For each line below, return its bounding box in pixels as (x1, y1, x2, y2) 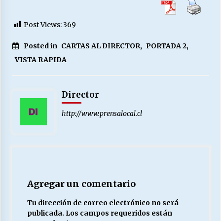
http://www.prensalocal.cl (61, 109, 142, 118)
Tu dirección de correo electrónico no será (27, 198, 179, 208)
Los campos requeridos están (65, 209, 172, 218)
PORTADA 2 (146, 41, 186, 51)
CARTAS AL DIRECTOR (61, 41, 140, 51)
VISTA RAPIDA (14, 55, 67, 65)
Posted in (23, 41, 59, 51)
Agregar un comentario (27, 178, 136, 190)
